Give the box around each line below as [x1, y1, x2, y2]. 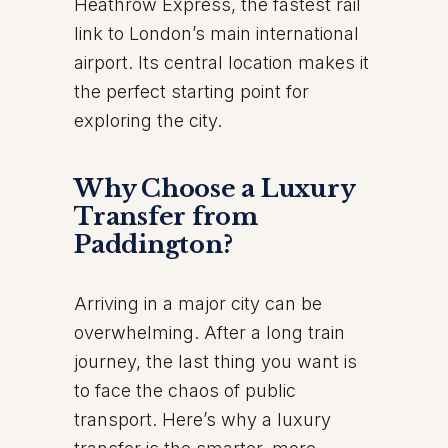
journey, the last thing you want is [74, 351, 357, 372]
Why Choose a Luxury [74, 174, 355, 203]
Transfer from [74, 202, 258, 231]
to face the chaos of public [74, 380, 296, 401]
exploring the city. [74, 110, 222, 131]
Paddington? [74, 230, 233, 259]
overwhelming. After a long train [74, 322, 345, 343]
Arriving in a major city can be [74, 293, 322, 314]
